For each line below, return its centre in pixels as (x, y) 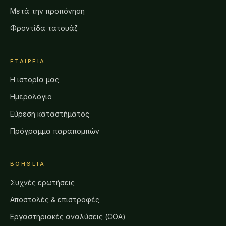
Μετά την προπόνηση (47, 11)
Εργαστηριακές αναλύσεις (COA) (68, 217)
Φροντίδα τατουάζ (44, 28)
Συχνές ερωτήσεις (42, 183)
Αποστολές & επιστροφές (55, 200)
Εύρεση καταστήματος (50, 114)
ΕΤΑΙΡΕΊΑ (28, 61)
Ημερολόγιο (31, 97)
